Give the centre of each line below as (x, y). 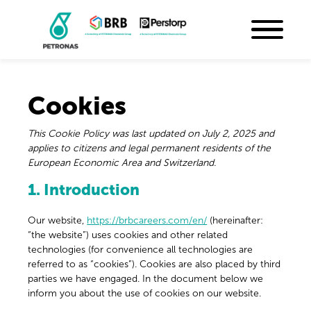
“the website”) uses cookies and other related (128, 235)
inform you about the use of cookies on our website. (145, 294)
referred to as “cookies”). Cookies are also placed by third (154, 264)
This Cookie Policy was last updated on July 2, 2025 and (151, 134)
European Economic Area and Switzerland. (122, 163)
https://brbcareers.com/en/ (147, 221)
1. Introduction (84, 190)
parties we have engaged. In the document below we (146, 279)
